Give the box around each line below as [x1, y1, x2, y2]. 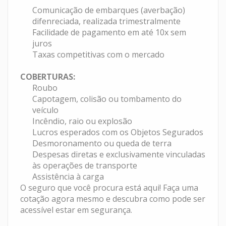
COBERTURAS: [20, 71, 76, 82]
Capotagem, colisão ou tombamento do [32, 93, 182, 104]
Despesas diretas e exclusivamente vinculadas [32, 148, 206, 160]
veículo [32, 104, 59, 116]
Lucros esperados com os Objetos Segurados [32, 126, 204, 138]
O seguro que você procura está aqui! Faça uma [20, 182, 199, 193]
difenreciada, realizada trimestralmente [32, 15, 181, 27]
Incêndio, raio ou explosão [32, 115, 133, 127]
